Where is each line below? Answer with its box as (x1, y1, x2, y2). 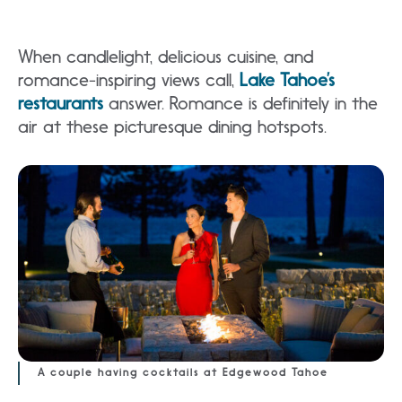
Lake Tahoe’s (240, 69, 335, 91)
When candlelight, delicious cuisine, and (18, 46, 313, 67)
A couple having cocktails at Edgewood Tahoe (38, 366, 328, 380)
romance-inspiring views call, (18, 69, 240, 91)
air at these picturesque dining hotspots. (18, 116, 327, 137)
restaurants (18, 92, 103, 114)
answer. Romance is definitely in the (103, 92, 378, 114)
